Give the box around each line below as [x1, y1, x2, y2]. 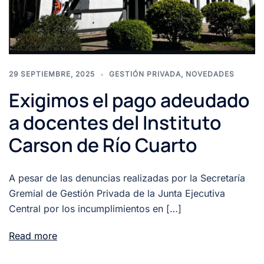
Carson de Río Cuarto [9, 132, 197, 159]
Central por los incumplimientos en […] [9, 203, 181, 215]
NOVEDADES [186, 70, 235, 79]
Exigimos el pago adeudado [9, 87, 250, 114]
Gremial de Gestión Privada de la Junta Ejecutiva [9, 187, 225, 200]
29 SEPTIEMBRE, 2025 [9, 70, 95, 79]
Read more [9, 230, 57, 242]
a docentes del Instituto [9, 110, 222, 136]
